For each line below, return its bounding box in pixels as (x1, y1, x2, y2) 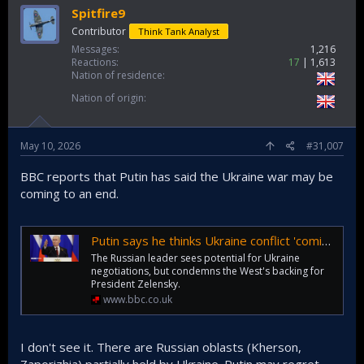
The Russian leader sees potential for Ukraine (91, 251, 300, 266)
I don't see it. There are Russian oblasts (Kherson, (20, 338, 301, 355)
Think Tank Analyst (138, 25, 219, 38)
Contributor (71, 24, 126, 39)
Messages (71, 42, 117, 57)
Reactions (71, 55, 116, 70)
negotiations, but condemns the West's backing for (91, 264, 324, 279)
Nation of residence (71, 68, 162, 83)
